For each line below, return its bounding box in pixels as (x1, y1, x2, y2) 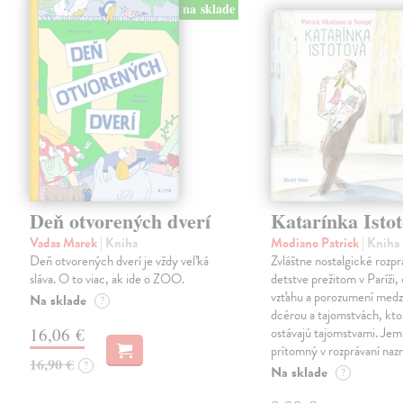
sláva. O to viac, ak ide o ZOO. (30, 268, 185, 289)
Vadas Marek (30, 232, 101, 253)
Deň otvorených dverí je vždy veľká (30, 250, 210, 271)
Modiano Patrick (271, 232, 363, 253)
